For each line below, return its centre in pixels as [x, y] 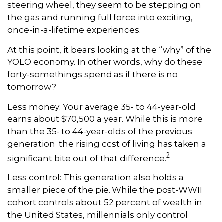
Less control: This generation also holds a [96, 178]
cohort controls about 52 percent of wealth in [105, 202]
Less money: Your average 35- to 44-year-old [102, 106]
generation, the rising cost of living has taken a [107, 143]
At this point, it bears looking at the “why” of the [109, 49]
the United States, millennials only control [98, 215]
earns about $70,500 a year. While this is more [105, 119]
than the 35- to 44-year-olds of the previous [100, 131]
